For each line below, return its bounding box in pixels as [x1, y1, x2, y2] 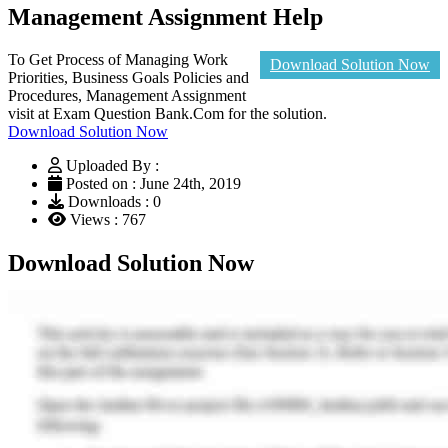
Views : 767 [66, 210, 146, 228]
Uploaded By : [66, 156, 159, 174]
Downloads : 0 [64, 192, 161, 210]
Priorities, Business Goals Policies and [8, 68, 249, 86]
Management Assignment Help [8, 3, 323, 30]
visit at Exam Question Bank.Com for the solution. [8, 104, 327, 122]
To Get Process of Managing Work [8, 50, 228, 68]
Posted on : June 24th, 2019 [62, 174, 241, 192]
